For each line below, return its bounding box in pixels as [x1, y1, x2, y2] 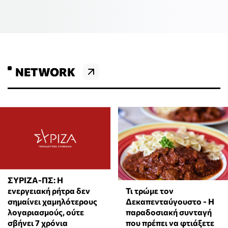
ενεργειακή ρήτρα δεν [8, 186, 90, 196]
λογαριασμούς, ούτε [8, 207, 84, 217]
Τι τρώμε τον [125, 186, 174, 196]
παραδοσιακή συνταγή [125, 207, 212, 217]
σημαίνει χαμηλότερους [8, 196, 97, 207]
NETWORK [15, 64, 75, 79]
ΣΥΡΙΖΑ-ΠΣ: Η [8, 175, 63, 185]
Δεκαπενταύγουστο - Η [125, 196, 214, 207]
